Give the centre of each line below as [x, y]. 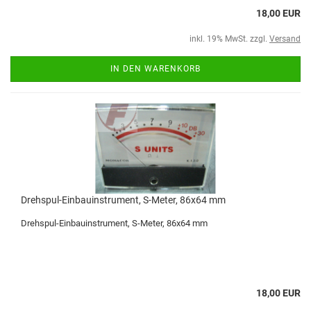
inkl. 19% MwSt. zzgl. [229, 39]
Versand [285, 39]
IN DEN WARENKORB [155, 69]
